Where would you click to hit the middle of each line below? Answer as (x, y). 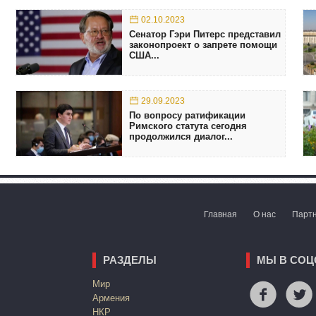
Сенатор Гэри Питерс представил (205, 34)
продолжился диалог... (181, 136)
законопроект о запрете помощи (203, 44)
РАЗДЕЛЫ (130, 260)
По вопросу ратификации (187, 115)
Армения (111, 298)
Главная (220, 214)
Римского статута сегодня (188, 126)
